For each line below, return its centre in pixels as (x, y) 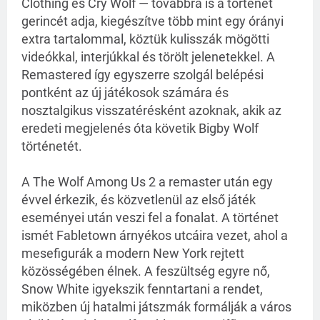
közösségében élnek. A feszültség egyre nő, (146, 271)
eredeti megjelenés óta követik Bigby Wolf (140, 128)
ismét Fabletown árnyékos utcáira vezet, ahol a (155, 235)
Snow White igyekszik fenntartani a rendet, (142, 289)
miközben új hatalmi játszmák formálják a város (156, 306)
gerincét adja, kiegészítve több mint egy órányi (152, 21)
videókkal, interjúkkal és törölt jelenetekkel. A (148, 56)
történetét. (52, 146)
